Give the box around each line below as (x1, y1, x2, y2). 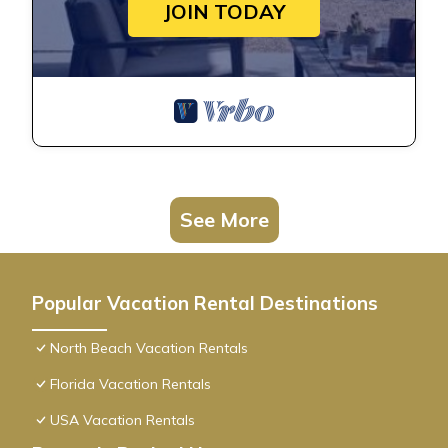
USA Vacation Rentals (50, 411, 195, 430)
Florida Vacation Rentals (50, 375, 211, 394)
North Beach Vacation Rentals (50, 339, 248, 358)
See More (179, 207, 269, 233)
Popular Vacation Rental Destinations (32, 291, 378, 316)
